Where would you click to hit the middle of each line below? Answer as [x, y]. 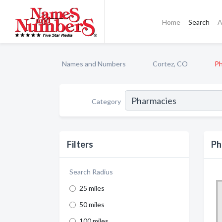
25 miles [92, 188]
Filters [80, 144]
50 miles [92, 204]
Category [106, 101]
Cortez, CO [170, 64]
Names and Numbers [94, 64]
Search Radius [91, 172]
